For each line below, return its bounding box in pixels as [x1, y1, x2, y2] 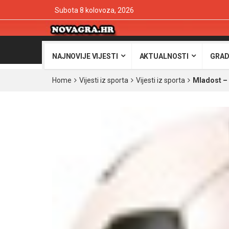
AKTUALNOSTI [139, 52, 189, 60]
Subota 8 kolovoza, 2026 [55, 6, 134, 14]
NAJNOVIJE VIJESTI [52, 52, 118, 60]
